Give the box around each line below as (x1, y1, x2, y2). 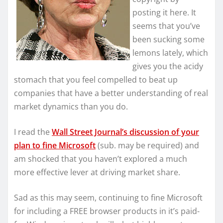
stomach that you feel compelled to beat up (14, 74, 178, 86)
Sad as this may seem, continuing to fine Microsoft (14, 192, 203, 204)
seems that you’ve (132, 20, 200, 32)
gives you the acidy (132, 61, 203, 72)
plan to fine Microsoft (14, 140, 96, 151)
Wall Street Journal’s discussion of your (52, 126, 199, 138)
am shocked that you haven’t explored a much (14, 153, 187, 165)
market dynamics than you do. (14, 101, 128, 112)
